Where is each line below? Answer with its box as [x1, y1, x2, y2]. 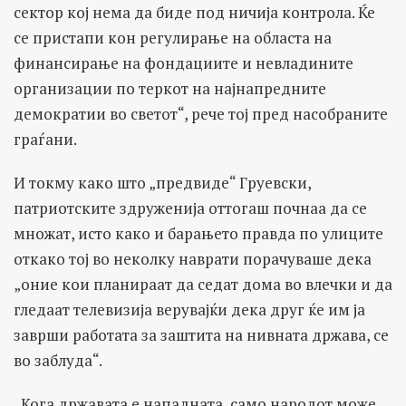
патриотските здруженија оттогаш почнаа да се [14, 198, 367, 219]
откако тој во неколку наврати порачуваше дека [14, 248, 372, 270]
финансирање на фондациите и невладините [14, 53, 353, 74]
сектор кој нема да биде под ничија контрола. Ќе [14, 2, 375, 24]
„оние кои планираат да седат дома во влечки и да [14, 274, 392, 295]
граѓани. [14, 129, 77, 150]
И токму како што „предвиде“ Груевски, [14, 172, 311, 194]
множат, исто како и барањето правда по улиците [14, 223, 383, 245]
